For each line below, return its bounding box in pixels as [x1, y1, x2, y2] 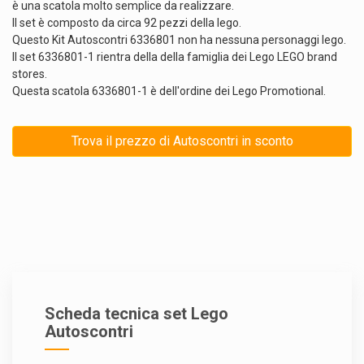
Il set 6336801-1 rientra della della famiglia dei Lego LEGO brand [12, 50, 337, 63]
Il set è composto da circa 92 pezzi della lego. [12, 15, 241, 29]
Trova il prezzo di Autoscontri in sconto [71, 132, 293, 149]
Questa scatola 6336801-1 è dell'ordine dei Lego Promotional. [12, 84, 326, 97]
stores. [12, 67, 47, 80]
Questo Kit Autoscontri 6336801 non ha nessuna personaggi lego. [12, 32, 346, 46]
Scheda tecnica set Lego [45, 303, 228, 323]
